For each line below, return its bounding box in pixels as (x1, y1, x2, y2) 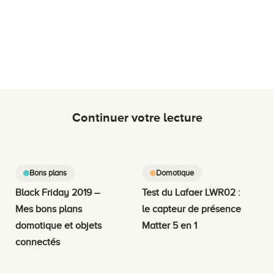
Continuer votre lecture (72, 110, 202, 124)
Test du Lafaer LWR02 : (141, 187, 240, 198)
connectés (15, 236, 60, 248)
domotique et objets (15, 220, 102, 231)
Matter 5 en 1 (141, 220, 197, 231)
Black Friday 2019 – (15, 187, 100, 198)
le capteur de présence (141, 203, 241, 215)
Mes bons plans (15, 203, 82, 215)
